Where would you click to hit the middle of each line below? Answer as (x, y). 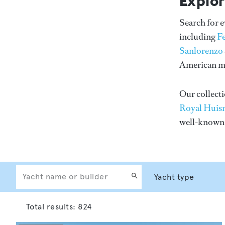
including (198, 36)
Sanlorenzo (201, 50)
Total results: (52, 206)
